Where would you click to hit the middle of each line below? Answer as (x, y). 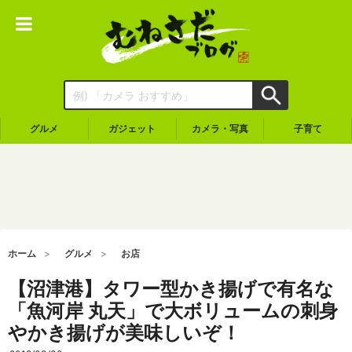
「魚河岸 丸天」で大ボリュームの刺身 (173, 311)
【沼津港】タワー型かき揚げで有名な (171, 289)
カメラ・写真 (220, 128)
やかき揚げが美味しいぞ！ (124, 333)
